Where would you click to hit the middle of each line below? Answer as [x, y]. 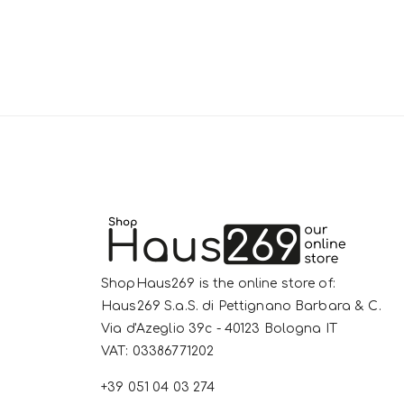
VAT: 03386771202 [158, 351]
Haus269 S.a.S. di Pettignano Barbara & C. [241, 306]
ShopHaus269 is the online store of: [218, 283]
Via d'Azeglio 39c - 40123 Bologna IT [220, 328]
